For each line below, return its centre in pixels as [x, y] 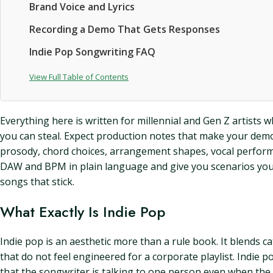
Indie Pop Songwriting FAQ [92, 52]
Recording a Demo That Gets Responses [125, 29]
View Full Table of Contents [79, 77]
